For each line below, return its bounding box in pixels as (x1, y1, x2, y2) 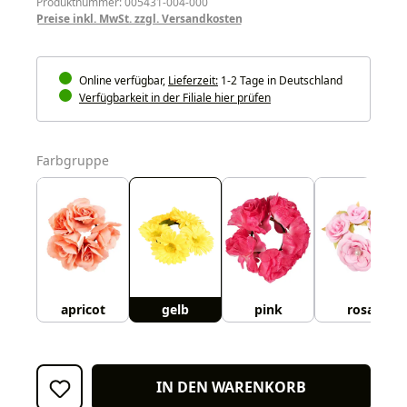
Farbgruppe (36, 151, 109, 169)
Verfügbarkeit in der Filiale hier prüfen (79, 89, 271, 105)
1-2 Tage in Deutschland (218, 72, 342, 88)
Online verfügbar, (76, 72, 168, 88)
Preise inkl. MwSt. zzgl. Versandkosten (36, 10, 243, 26)
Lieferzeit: (168, 72, 218, 88)
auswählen (108, 150, 178, 168)
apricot (60, 300, 105, 318)
